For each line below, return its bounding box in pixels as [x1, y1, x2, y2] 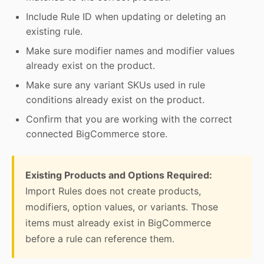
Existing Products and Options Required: [25, 169, 213, 181]
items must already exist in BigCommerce [25, 216, 212, 229]
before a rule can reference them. [25, 232, 175, 245]
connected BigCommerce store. [26, 128, 167, 140]
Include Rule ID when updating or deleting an [26, 11, 226, 23]
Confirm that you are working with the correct [26, 113, 232, 126]
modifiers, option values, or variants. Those [25, 200, 219, 213]
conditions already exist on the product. [26, 94, 204, 106]
